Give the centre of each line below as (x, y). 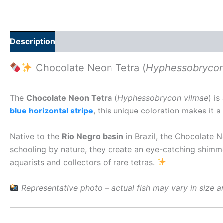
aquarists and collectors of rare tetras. (84, 162)
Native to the (36, 136)
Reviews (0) (187, 42)
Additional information (109, 42)
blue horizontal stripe (52, 111)
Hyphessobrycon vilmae (163, 98)
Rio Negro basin (93, 136)
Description (33, 42)
